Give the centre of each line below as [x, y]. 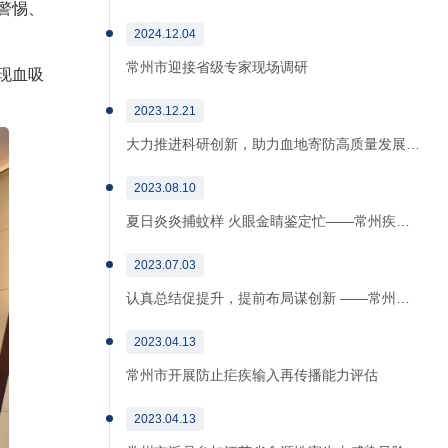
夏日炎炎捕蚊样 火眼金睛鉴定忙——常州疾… [268, 221]
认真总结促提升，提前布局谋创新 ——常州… [268, 298]
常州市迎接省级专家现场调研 [217, 67]
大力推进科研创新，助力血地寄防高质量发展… [273, 144]
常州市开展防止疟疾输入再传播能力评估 [252, 375]
